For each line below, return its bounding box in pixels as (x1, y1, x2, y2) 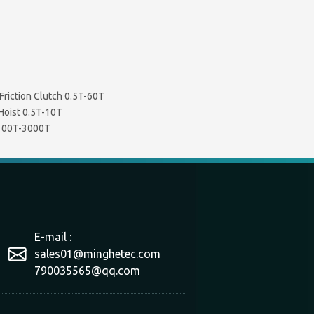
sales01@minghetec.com (34, 247, 161, 260)
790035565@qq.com (34, 264, 140, 277)
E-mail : (34, 231, 71, 243)
